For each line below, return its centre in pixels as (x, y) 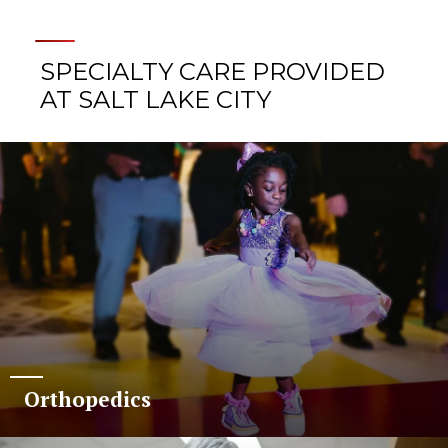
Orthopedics (87, 399)
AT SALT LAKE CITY (155, 99)
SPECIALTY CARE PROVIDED (212, 71)
